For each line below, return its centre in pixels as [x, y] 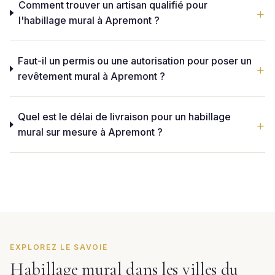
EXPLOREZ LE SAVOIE [59, 247]
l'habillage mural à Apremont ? [89, 20]
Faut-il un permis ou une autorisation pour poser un [134, 61]
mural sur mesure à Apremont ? [91, 132]
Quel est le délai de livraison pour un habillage [125, 117]
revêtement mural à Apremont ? [91, 76]
